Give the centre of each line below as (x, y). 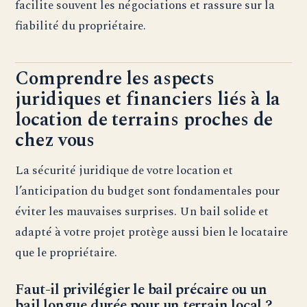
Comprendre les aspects (115, 79)
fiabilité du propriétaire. (81, 26)
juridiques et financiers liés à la (148, 100)
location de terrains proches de (144, 120)
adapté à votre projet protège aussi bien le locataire (152, 232)
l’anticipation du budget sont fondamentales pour (148, 191)
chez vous (55, 141)
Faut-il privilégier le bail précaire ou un (141, 290)
